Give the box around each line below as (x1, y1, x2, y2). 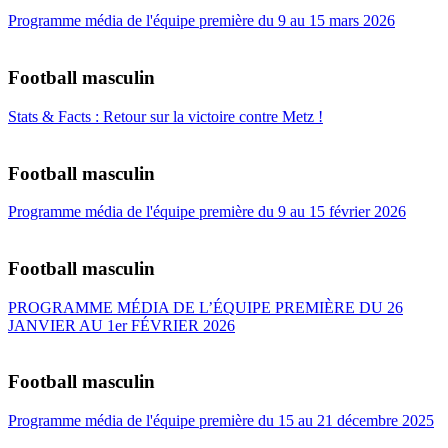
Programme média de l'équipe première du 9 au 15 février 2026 (8, 203, 406, 221)
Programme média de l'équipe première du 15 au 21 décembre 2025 (8, 412, 434, 430)
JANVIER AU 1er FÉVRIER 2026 (8, 316, 235, 334)
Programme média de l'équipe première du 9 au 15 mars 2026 (8, 12, 395, 30)
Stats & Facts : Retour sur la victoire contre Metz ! (8, 107, 323, 125)
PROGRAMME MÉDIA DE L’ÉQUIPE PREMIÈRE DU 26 (8, 298, 403, 316)
